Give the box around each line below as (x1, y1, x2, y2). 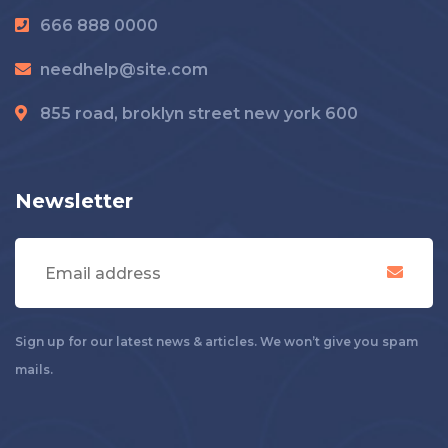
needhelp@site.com (40, 60, 208, 79)
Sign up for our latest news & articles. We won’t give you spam (15, 334, 418, 349)
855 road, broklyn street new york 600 (40, 104, 358, 123)
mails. (15, 362, 53, 377)
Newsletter (15, 189, 133, 213)
